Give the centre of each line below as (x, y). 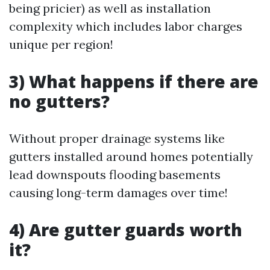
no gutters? (59, 101)
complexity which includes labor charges (126, 26)
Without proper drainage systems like (117, 138)
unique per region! (61, 44)
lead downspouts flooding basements (115, 174)
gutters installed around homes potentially (131, 156)
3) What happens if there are (134, 81)
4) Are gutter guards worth (126, 230)
